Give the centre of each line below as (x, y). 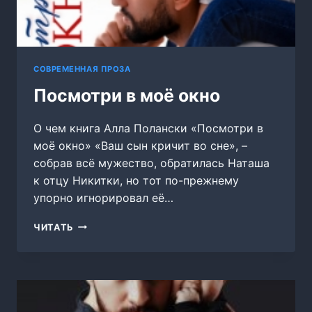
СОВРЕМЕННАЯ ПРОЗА (82, 69)
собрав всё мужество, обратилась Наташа (151, 163)
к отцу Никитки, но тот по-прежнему (136, 180)
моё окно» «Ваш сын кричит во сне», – (140, 145)
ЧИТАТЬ (54, 227)
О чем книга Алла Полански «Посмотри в (148, 128)
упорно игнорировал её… (103, 197)
